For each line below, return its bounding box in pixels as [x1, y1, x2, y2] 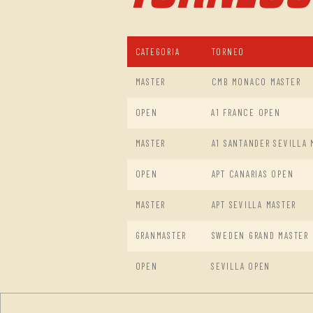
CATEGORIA [135, 46, 180, 58]
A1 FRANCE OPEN [211, 107, 281, 119]
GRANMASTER [135, 230, 187, 242]
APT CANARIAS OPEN [211, 168, 294, 180]
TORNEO [211, 46, 245, 58]
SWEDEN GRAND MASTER [211, 230, 309, 242]
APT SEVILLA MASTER [211, 199, 296, 211]
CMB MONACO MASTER [211, 76, 301, 88]
